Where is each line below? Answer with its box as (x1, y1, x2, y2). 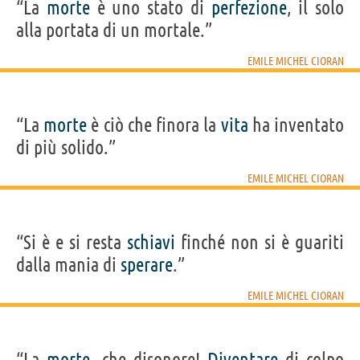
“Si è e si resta (16, 231, 127, 253)
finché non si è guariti (175, 231, 344, 253)
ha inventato (247, 113, 345, 136)
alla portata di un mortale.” (16, 18, 212, 41)
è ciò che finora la (87, 113, 221, 136)
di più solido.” (16, 136, 116, 158)
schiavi (127, 231, 175, 253)
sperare (121, 253, 173, 276)
